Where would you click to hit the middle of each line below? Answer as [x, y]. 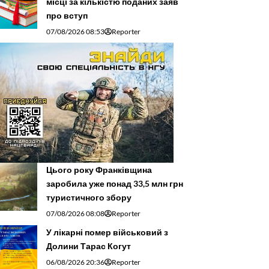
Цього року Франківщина [99, 170]
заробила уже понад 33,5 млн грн [115, 184]
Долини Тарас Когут [89, 246]
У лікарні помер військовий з [107, 232]
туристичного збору [89, 198]
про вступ [67, 16]
